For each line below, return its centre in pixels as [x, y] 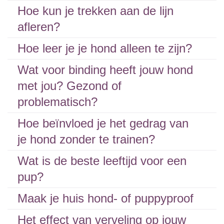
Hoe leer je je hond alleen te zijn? [105, 48]
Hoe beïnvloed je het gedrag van [103, 123]
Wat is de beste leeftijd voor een [102, 161]
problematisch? [57, 102]
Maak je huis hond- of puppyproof [105, 198]
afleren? [39, 27]
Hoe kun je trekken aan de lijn [95, 11]
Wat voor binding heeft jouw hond [105, 70]
